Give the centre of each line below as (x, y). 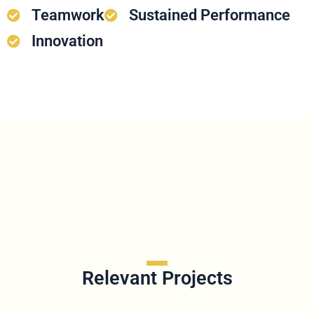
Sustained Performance (209, 15)
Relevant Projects (157, 279)
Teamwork (68, 15)
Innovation (67, 41)
